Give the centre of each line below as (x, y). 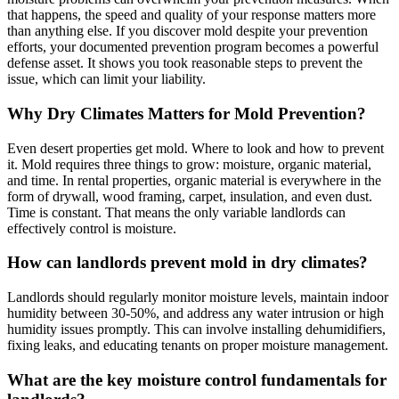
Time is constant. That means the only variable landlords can (176, 212)
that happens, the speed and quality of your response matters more (191, 15)
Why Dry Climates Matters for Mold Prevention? (187, 114)
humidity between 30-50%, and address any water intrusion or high (195, 313)
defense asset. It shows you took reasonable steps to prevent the (185, 63)
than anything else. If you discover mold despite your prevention (187, 31)
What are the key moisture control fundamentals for (197, 379)
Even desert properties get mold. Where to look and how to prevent (195, 148)
